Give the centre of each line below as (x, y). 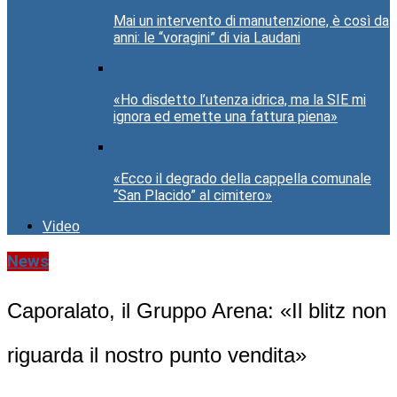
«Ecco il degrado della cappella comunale (242, 179)
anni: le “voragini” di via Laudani (207, 38)
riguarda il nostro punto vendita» (157, 355)
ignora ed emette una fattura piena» (226, 117)
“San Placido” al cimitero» (193, 196)
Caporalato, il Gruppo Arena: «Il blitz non (197, 311)
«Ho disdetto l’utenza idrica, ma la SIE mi (240, 100)
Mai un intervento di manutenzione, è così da (251, 21)
